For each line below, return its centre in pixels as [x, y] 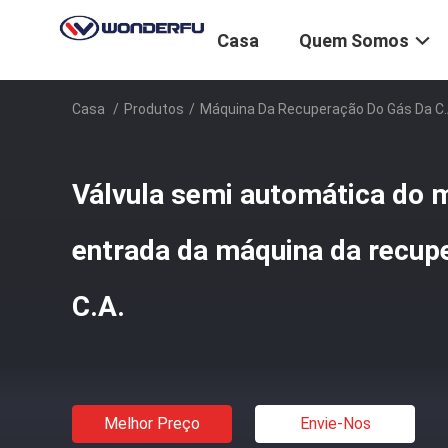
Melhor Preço [152, 423]
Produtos [154, 109]
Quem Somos [354, 41]
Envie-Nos [335, 423]
